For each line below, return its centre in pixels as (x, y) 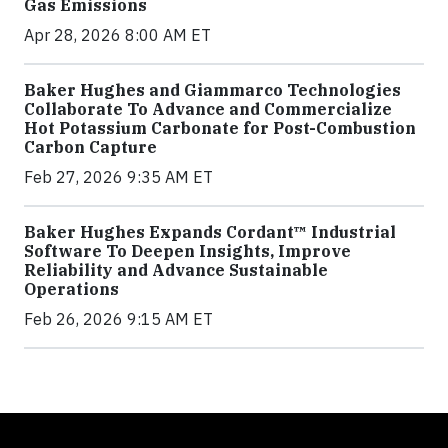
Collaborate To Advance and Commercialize (208, 109)
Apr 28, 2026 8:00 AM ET (117, 35)
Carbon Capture (90, 147)
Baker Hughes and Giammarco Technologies (212, 90)
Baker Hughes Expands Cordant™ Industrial (210, 232)
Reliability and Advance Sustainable (176, 270)
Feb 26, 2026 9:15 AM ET (118, 319)
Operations (71, 289)
